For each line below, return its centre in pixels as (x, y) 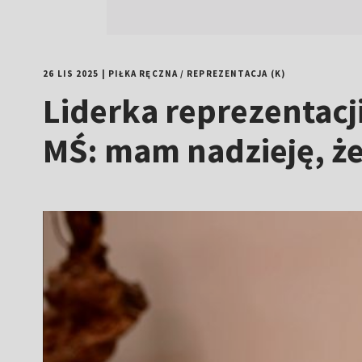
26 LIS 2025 (71, 74)
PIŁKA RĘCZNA (143, 74)
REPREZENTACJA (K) (236, 74)
